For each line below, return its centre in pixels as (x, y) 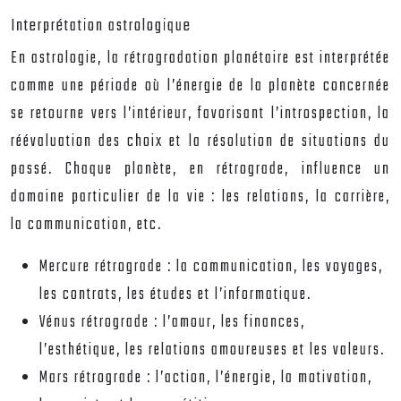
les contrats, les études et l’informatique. (175, 295)
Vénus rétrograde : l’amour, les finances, (172, 323)
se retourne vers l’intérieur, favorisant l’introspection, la (200, 114)
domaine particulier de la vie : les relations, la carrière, (200, 197)
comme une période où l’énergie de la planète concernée (200, 86)
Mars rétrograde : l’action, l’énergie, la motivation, (206, 378)
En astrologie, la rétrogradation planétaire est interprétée (200, 59)
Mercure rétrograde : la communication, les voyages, (211, 267)
